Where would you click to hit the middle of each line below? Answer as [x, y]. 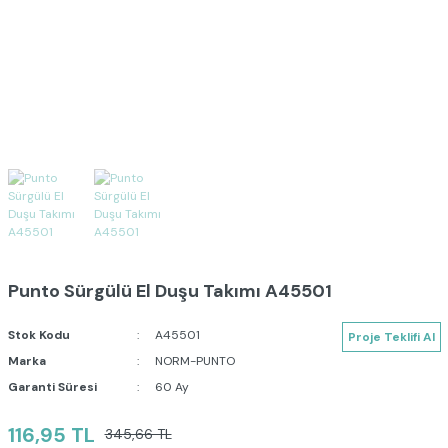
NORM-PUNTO [195, 360]
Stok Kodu [38, 334]
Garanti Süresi [52, 386]
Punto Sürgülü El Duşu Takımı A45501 [169, 290]
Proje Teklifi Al [391, 336]
